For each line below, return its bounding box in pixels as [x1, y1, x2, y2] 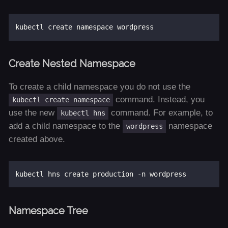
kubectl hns [60, 108, 105, 117]
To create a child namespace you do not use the [8, 81, 190, 92]
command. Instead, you [113, 94, 205, 104]
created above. [8, 134, 65, 144]
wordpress [126, 122, 163, 130]
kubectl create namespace [12, 95, 110, 104]
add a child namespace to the [8, 121, 123, 131]
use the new [8, 107, 57, 118]
